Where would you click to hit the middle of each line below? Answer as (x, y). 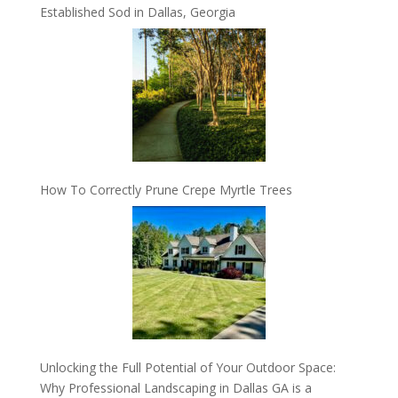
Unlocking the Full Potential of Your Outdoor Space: (187, 368)
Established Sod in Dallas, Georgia (137, 12)
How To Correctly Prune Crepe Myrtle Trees (166, 190)
